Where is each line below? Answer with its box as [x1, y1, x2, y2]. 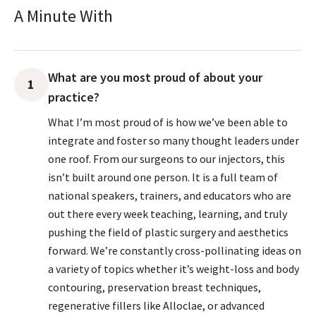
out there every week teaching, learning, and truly [48, 207, 287, 221]
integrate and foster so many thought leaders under [48, 133, 299, 147]
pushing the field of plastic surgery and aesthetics [48, 225, 288, 239]
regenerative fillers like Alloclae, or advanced [48, 298, 265, 312]
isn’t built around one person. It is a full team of [48, 170, 278, 184]
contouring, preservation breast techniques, [48, 280, 261, 294]
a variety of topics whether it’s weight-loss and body [48, 262, 299, 276]
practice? [48, 89, 99, 105]
